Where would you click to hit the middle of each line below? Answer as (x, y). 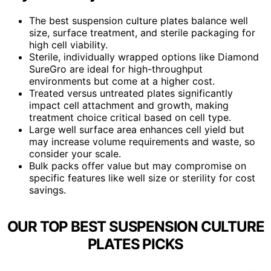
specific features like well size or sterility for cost (142, 178)
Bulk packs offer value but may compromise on (138, 165)
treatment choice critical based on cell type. (130, 117)
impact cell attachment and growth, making (129, 105)
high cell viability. (68, 44)
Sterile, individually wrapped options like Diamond (144, 57)
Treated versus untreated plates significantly (131, 93)
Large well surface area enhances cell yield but (137, 129)
